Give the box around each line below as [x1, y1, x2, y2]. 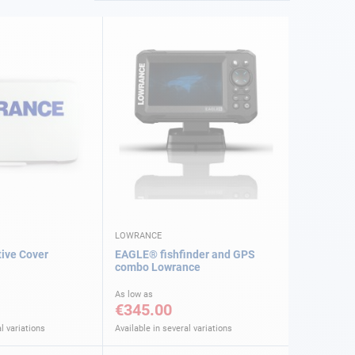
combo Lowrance [115, 261, 200, 274]
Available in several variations [115, 323, 232, 334]
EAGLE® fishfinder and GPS [115, 248, 255, 261]
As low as [115, 289, 153, 300]
